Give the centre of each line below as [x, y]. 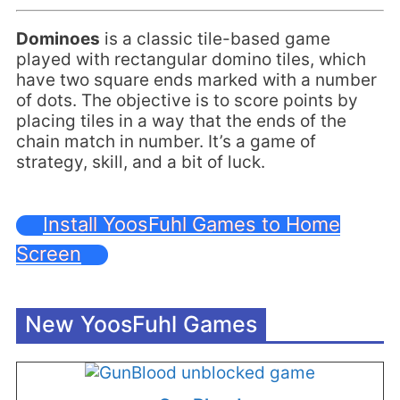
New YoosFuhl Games [141, 324]
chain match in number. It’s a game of [166, 141]
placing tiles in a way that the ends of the [181, 121]
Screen [49, 253]
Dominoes [58, 38]
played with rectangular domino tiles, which [191, 59]
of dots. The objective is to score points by [187, 100]
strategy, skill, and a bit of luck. [141, 162]
